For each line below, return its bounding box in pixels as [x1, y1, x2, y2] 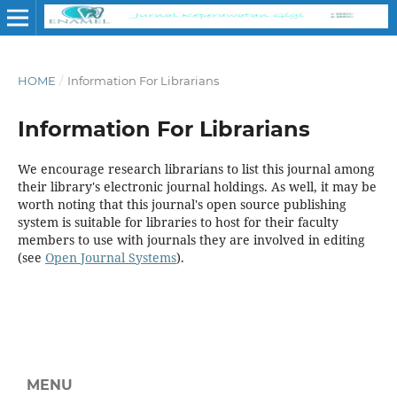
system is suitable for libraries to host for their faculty [17, 213, 339, 230]
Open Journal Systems [44, 248, 176, 266]
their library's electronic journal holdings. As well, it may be [17, 177, 377, 195]
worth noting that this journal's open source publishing [17, 195, 346, 213]
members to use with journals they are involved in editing [17, 230, 365, 248]
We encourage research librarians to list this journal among [17, 160, 375, 177]
